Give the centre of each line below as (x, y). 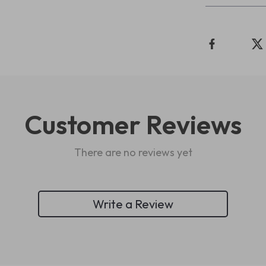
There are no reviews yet (133, 152)
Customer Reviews (133, 124)
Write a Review (133, 204)
